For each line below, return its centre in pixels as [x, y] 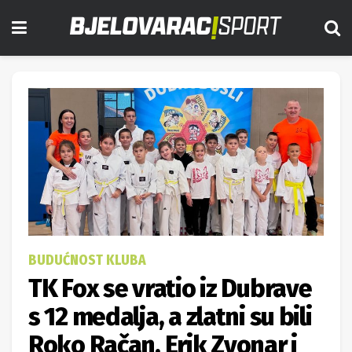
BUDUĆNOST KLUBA [87, 260]
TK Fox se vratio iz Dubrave [170, 288]
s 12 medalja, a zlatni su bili [170, 317]
